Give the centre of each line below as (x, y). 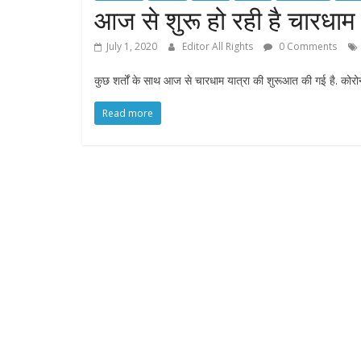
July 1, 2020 (132, 47)
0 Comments (307, 47)
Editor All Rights (219, 47)
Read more (128, 114)
